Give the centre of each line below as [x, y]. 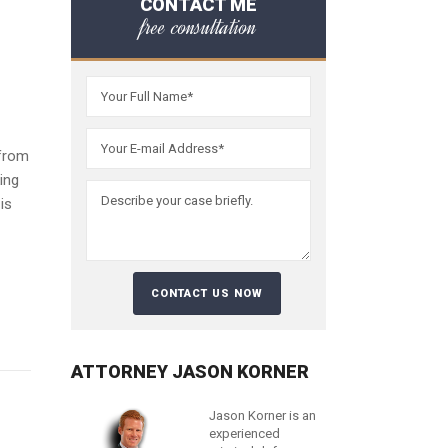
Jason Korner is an [262, 415]
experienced [244, 433]
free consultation [198, 27]
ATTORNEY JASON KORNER [190, 371]
